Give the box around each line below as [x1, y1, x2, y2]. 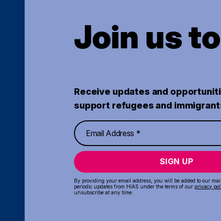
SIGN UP [159, 156, 194, 167]
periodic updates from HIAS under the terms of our [74, 184, 194, 190]
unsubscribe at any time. [74, 189, 133, 196]
